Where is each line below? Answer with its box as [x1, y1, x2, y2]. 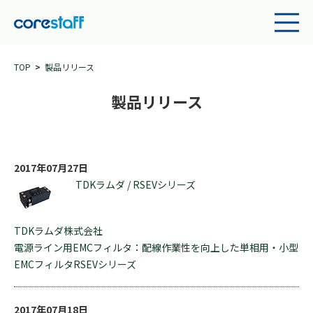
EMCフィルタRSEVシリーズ [14, 257, 136, 271]
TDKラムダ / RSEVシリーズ [75, 177, 196, 191]
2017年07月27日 [14, 161, 88, 175]
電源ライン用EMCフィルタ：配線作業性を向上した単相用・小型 [14, 240, 298, 254]
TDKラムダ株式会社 [14, 224, 103, 238]
